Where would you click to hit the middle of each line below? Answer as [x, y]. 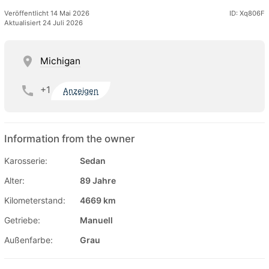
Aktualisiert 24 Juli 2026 [44, 23]
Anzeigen [81, 91]
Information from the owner [69, 139]
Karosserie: [26, 161]
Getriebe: [22, 220]
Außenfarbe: [29, 240]
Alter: [14, 181]
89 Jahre [98, 181]
